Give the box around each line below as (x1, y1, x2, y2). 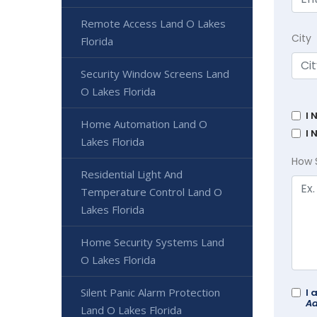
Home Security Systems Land (81, 234, 224, 249)
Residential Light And (81, 166, 183, 181)
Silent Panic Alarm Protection (81, 284, 220, 299)
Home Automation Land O (81, 116, 207, 131)
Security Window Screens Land (81, 66, 229, 81)
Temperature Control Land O (81, 184, 222, 199)
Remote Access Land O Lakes (81, 16, 226, 30)
